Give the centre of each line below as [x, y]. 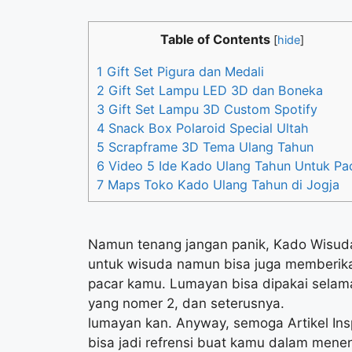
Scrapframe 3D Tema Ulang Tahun [209, 147]
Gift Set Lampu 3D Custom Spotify [211, 109]
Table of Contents [215, 40]
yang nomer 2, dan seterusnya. [186, 303]
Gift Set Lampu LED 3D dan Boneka [214, 90]
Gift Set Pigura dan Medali [183, 71]
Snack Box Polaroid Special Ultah [207, 128]
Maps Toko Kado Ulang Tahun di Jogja [222, 184]
